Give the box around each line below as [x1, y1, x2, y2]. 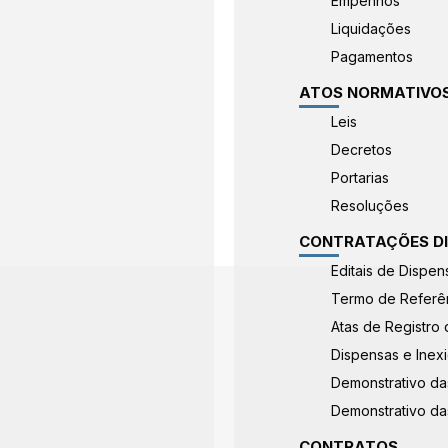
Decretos [331, 141, 393, 158]
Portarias [331, 169, 390, 186]
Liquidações [331, 20, 412, 37]
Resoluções [331, 197, 410, 214]
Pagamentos [331, 48, 414, 65]
